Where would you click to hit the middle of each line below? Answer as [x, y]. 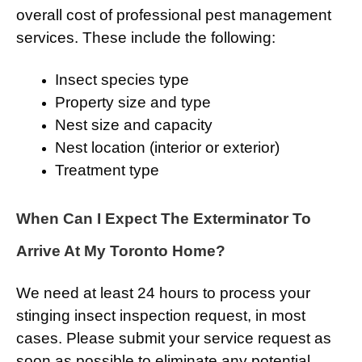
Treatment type [107, 170]
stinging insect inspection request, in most [161, 316]
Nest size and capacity [134, 125]
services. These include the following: [146, 38]
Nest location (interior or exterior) [167, 148]
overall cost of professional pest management [174, 15]
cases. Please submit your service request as [174, 339]
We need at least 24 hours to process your [163, 293]
